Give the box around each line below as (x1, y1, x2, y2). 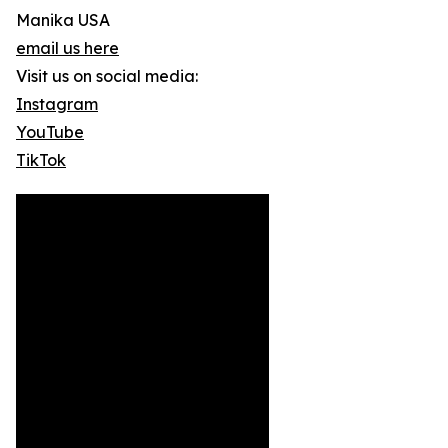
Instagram (16, 94, 98, 115)
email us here (16, 38, 119, 59)
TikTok (16, 150, 66, 171)
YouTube (16, 122, 84, 143)
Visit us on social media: (16, 66, 198, 87)
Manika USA (16, 10, 110, 31)
